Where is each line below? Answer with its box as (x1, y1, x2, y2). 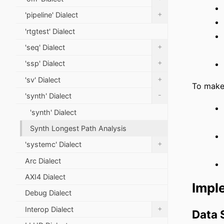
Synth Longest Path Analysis (30, 123, 126, 132)
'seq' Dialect (25, 43, 65, 52)
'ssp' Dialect (25, 59, 65, 68)
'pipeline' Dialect (25, 10, 78, 19)
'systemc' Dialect (25, 140, 81, 149)
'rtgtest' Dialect (25, 26, 75, 35)
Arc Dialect (25, 156, 61, 165)
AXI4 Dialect (25, 172, 65, 181)
